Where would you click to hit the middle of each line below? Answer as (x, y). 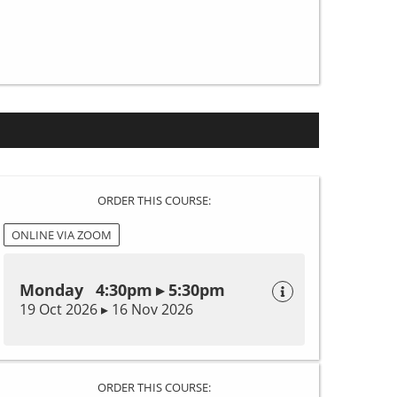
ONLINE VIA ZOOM (62, 234)
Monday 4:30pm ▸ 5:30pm (122, 289)
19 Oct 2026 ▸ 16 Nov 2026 (106, 309)
